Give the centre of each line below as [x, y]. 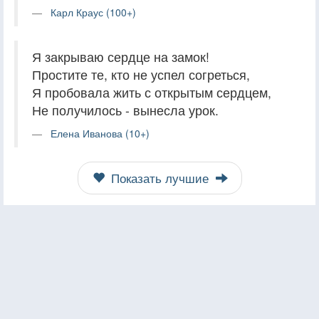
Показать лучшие [159, 178]
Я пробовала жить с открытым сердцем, [152, 92]
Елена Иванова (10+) [100, 133]
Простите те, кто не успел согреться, [141, 74]
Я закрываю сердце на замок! [121, 56]
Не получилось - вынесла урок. [125, 110]
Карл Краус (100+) [93, 12]
